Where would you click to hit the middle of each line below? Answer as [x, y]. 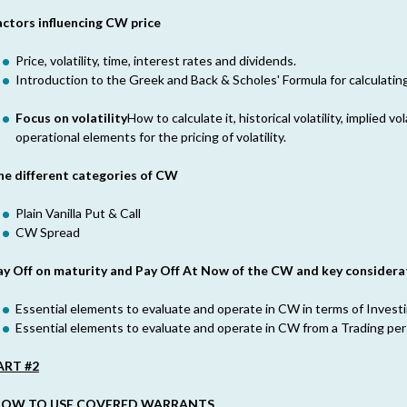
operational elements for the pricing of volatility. [151, 137]
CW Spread [48, 232]
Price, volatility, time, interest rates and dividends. [156, 60]
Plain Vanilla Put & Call [78, 213]
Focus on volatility [71, 118]
